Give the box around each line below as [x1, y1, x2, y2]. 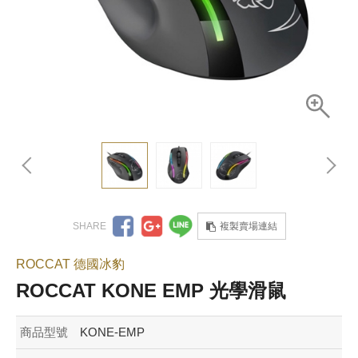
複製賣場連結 [219, 221, 277, 233]
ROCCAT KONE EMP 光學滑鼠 [16, 280, 286, 302]
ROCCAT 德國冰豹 [16, 257, 125, 272]
